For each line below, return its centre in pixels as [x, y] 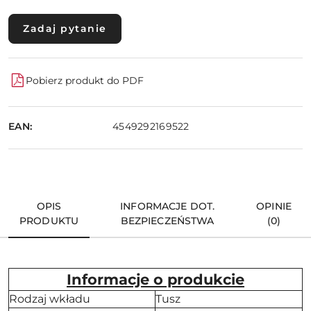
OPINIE [274, 207]
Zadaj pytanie [65, 29]
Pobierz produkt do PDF [85, 80]
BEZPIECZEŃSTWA [167, 221]
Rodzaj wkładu [50, 299]
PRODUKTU [49, 221]
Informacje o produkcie [155, 280]
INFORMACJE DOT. [168, 207]
